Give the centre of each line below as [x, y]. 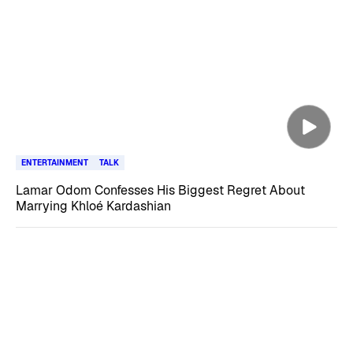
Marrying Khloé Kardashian [93, 206]
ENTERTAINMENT [55, 162]
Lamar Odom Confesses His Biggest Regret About [160, 190]
